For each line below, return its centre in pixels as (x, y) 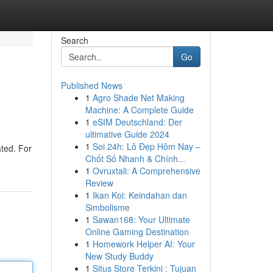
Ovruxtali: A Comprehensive (146, 171)
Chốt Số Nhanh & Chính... (135, 158)
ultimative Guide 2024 (127, 134)
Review (99, 183)
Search (74, 40)
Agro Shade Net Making (138, 97)
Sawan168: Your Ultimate (141, 219)
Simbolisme (107, 207)
